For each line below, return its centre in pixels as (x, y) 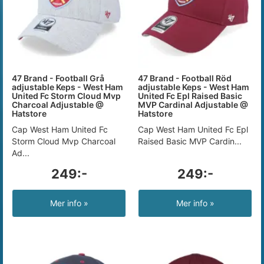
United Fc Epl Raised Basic (190, 96)
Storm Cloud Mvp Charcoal (64, 141)
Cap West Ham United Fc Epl (193, 129)
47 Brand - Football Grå (58, 78)
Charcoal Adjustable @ (58, 105)
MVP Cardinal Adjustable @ (193, 105)
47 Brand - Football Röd (185, 78)
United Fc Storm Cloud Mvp (66, 96)
